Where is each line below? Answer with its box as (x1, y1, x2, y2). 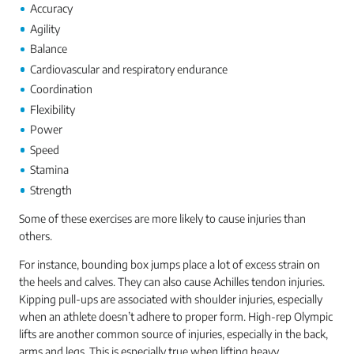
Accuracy (30, 2, 73, 15)
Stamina (30, 163, 69, 176)
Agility (30, 21, 60, 36)
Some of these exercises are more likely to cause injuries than (19, 211, 306, 225)
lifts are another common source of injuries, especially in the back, (19, 326, 328, 341)
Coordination (30, 82, 92, 96)
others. (19, 228, 52, 243)
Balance (30, 42, 67, 55)
